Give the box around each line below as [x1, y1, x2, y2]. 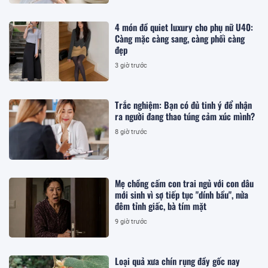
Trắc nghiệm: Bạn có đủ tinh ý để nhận [115, 98, 252, 112]
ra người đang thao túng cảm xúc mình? [115, 109, 255, 123]
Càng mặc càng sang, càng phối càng [115, 32, 245, 45]
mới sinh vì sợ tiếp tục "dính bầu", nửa [115, 187, 249, 201]
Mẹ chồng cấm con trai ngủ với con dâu [115, 176, 254, 190]
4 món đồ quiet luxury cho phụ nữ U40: [115, 20, 254, 34]
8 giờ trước [115, 128, 148, 136]
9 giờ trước [115, 217, 148, 226]
